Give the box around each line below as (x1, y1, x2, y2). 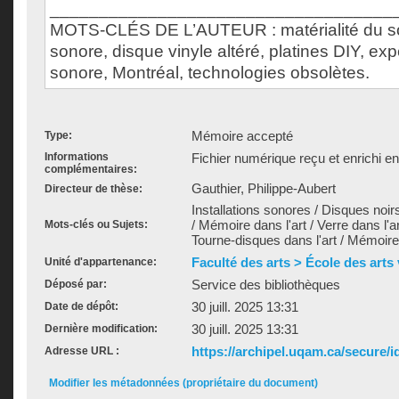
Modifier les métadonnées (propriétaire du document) (49, 377, 318, 389)
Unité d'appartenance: (45, 256, 157, 268)
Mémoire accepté (191, 128, 293, 143)
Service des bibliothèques (191, 277, 340, 292)
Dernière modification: (45, 322, 158, 335)
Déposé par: (45, 278, 107, 290)
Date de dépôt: (45, 300, 118, 313)
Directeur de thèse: (45, 183, 142, 195)
